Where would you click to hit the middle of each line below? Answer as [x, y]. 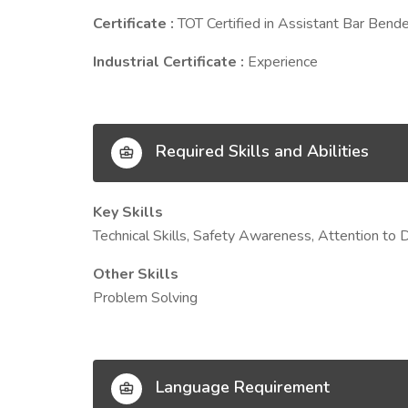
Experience [283, 62]
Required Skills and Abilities [260, 152]
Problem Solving [145, 298]
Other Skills [136, 274]
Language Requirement [240, 388]
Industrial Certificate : [170, 62]
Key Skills [128, 212]
